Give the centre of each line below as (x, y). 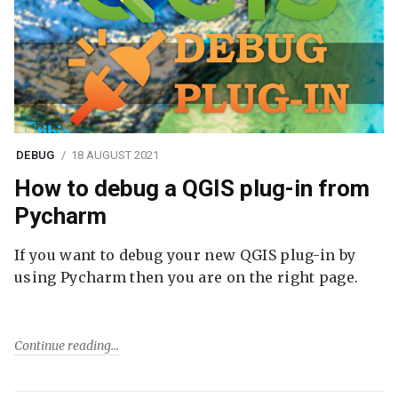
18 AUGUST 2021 (115, 155)
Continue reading (63, 346)
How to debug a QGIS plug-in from (192, 188)
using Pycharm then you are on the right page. (187, 278)
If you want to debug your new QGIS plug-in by (185, 255)
